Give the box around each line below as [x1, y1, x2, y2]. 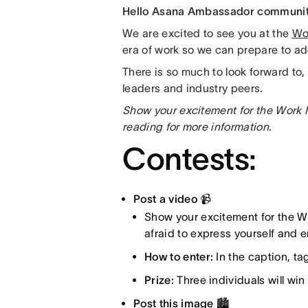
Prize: [144, 274, 174, 286]
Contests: [122, 142, 263, 176]
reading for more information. [122, 120, 275, 133]
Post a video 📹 [133, 192, 212, 205]
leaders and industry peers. [122, 82, 266, 94]
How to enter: [144, 250, 214, 263]
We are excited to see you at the [122, 27, 292, 39]
